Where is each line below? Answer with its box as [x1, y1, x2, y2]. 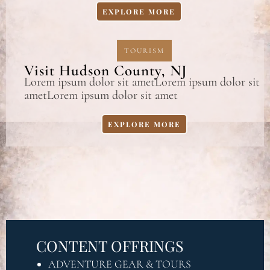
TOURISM [124, 46, 165, 55]
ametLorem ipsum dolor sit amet [24, 88, 178, 102]
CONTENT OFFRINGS [36, 236, 184, 256]
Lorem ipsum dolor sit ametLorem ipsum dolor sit [24, 75, 260, 89]
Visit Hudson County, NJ [24, 61, 187, 80]
